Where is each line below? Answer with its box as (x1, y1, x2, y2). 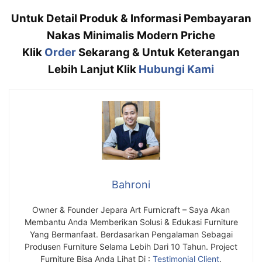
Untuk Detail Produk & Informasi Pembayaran (11, 12, 251, 26)
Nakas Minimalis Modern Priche (47, 29, 215, 43)
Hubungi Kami (139, 63, 214, 77)
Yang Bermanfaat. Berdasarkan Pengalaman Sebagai (29, 229, 233, 240)
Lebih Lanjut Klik (48, 63, 139, 77)
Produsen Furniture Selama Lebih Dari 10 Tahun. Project (25, 242, 237, 252)
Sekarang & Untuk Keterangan (78, 46, 240, 60)
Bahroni (112, 178, 150, 191)
